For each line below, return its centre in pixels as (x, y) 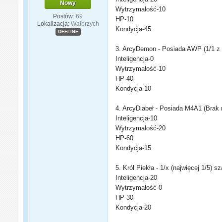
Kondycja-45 (134, 29)
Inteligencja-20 (137, 178)
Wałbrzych (85, 24)
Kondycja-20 (134, 208)
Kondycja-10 (134, 89)
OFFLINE (68, 31)
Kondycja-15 (134, 148)
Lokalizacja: (53, 24)
